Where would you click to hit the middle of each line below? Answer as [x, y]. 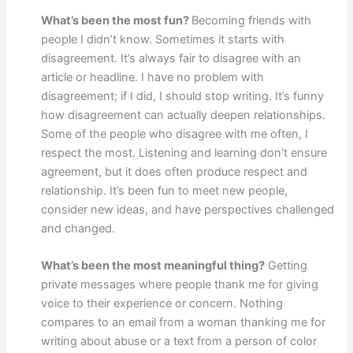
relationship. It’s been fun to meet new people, [165, 191]
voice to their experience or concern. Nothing [162, 304]
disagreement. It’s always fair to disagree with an [171, 59]
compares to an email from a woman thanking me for [184, 323]
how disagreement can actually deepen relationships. [184, 115]
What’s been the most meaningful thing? [153, 266]
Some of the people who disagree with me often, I [175, 134]
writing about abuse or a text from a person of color [179, 342]
